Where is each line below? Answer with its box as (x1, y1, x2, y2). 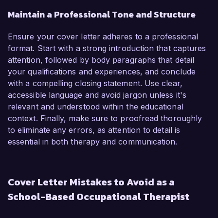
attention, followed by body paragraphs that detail (8, 55, 194, 65)
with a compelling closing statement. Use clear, (8, 78, 182, 89)
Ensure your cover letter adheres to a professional (8, 32, 198, 42)
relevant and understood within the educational (8, 102, 183, 112)
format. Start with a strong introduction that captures (8, 43, 206, 54)
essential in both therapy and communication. (8, 137, 178, 147)
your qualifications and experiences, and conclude (8, 67, 196, 77)
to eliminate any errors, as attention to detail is (8, 125, 180, 135)
